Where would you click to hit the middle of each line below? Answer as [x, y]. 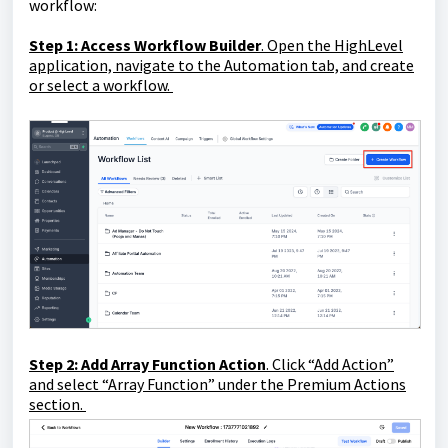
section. [57, 403]
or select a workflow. [101, 85]
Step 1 [51, 45]
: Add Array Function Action [170, 363]
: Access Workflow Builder [167, 45]
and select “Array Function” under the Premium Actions [217, 383]
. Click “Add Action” [330, 363]
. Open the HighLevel [332, 45]
